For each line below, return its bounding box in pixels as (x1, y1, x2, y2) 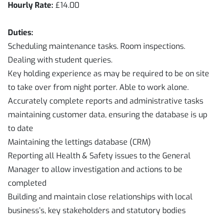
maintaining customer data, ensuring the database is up (8, 109, 207, 120)
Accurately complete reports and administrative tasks (8, 96, 203, 106)
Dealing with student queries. (8, 55, 112, 65)
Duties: (8, 27, 35, 38)
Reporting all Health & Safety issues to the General (8, 151, 191, 161)
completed (8, 178, 48, 188)
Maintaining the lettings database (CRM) (8, 137, 153, 147)
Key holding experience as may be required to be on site (8, 68, 209, 79)
